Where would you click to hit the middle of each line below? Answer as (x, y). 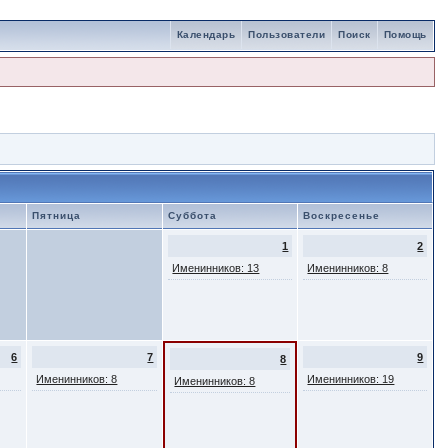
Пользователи (287, 34)
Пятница (57, 215)
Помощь (405, 34)
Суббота (193, 215)
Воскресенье (342, 215)
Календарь (206, 34)
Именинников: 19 (351, 379)
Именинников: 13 (216, 268)
